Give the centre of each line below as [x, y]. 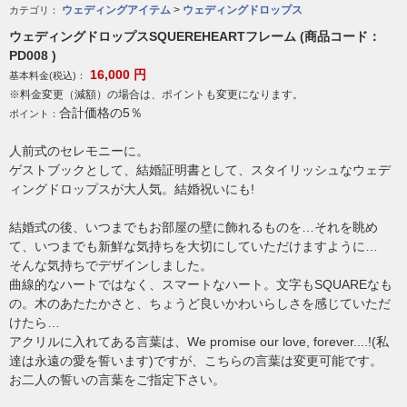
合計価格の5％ [101, 113]
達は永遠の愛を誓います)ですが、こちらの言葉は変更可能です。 [196, 361]
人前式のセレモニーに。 [79, 151]
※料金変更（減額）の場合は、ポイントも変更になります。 [156, 94]
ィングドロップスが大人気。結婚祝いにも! [132, 189]
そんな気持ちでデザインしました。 [111, 265]
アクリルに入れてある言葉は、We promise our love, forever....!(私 [199, 342]
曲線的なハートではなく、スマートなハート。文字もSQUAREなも [201, 284]
